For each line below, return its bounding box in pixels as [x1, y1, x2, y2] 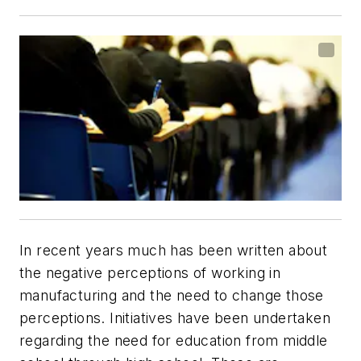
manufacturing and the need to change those [19, 286, 324, 304]
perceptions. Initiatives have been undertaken [19, 309, 330, 326]
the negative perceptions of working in [19, 263, 281, 281]
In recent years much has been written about [19, 241, 328, 259]
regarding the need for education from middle [19, 331, 328, 349]
